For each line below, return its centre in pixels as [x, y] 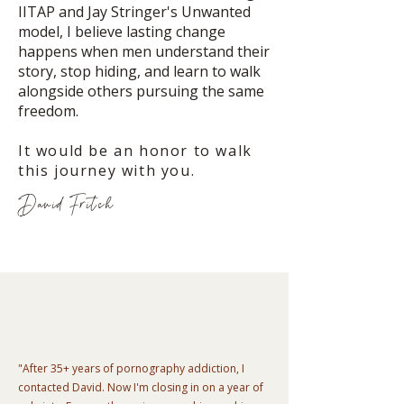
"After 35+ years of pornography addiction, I [131, 368]
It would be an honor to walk [135, 151]
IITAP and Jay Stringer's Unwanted [134, 12]
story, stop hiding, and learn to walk [139, 71]
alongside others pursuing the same [141, 91]
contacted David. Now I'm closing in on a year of [141, 387]
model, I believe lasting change [122, 32]
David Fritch [66, 204]
